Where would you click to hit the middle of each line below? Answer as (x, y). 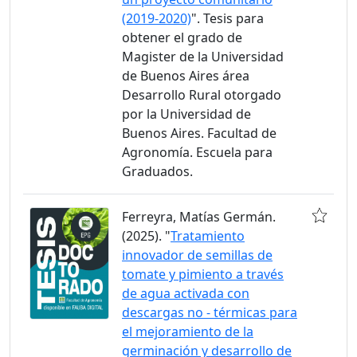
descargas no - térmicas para (210, 312)
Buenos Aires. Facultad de (199, 133)
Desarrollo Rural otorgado (202, 95)
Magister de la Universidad (203, 57)
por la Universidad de (186, 114)
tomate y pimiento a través (203, 274)
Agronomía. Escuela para (197, 152)
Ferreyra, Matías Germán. (199, 217)
